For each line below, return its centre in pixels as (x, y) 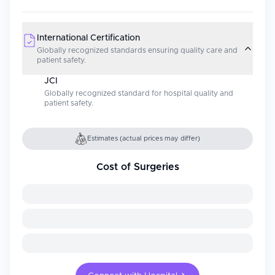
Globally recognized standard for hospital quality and (139, 93)
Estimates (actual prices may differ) (144, 138)
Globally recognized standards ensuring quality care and (137, 50)
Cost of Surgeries (137, 167)
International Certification (88, 38)
